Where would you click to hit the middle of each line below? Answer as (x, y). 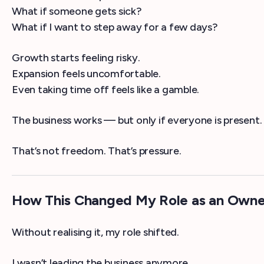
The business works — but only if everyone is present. (137, 121)
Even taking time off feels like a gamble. (106, 90)
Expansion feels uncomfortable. (86, 74)
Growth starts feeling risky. (76, 58)
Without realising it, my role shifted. (95, 232)
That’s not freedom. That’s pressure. (97, 151)
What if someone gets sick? (77, 11)
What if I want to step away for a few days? (115, 27)
